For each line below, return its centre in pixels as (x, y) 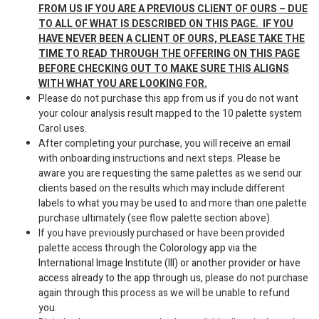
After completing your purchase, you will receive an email (164, 144)
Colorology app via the (208, 249)
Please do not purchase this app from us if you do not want (168, 99)
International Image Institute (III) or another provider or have (169, 263)
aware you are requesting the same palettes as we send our (170, 174)
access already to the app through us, (122, 278)
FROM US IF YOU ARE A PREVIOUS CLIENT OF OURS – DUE (173, 9)
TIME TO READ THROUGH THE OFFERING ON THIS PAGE (169, 54)
